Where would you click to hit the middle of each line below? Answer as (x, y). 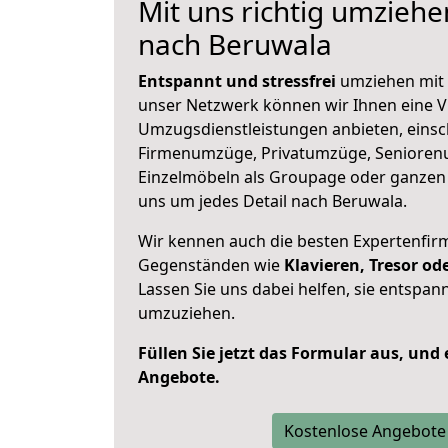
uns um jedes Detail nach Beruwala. (272, 201)
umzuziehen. (186, 313)
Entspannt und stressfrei (237, 81)
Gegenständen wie (211, 265)
